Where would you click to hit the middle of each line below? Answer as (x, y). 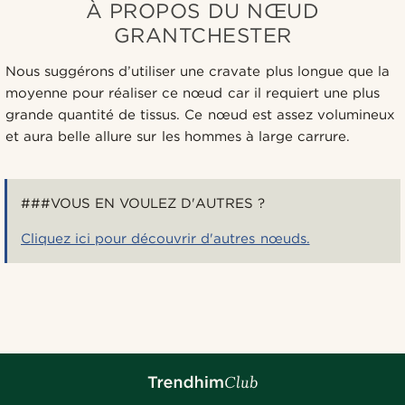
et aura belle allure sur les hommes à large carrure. (178, 136)
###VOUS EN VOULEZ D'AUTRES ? (143, 203)
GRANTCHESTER (202, 34)
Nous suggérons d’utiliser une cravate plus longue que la (198, 71)
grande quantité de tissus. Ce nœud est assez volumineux (200, 114)
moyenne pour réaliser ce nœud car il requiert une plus (193, 93)
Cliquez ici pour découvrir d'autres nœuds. (165, 238)
